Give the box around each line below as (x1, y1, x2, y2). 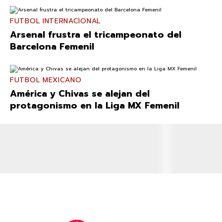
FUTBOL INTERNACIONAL (10, 16, 101, 27)
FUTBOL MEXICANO (10, 75, 82, 86)
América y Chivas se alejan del (10, 87, 150, 101)
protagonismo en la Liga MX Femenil (10, 99, 182, 113)
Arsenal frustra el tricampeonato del (10, 28, 181, 42)
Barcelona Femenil (10, 40, 94, 54)
